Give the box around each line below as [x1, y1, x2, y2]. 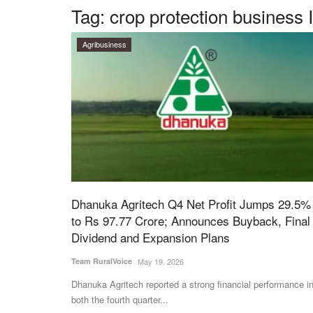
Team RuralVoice [71, 256, 132, 267]
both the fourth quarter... [71, 293, 168, 307]
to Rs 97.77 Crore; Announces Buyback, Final [71, 212, 310, 230]
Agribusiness [82, 38, 126, 50]
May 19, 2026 [138, 256, 184, 268]
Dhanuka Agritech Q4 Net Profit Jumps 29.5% [71, 195, 311, 213]
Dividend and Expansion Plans [71, 228, 230, 247]
